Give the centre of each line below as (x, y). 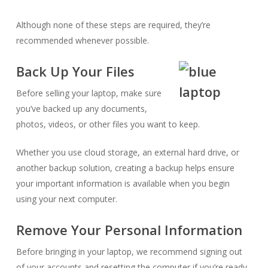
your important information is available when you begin (123, 183)
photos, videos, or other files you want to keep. (108, 124)
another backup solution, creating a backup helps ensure (125, 168)
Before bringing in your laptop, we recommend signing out (129, 252)
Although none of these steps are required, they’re (113, 25)
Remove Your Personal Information (129, 230)
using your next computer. (66, 199)
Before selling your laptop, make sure (89, 93)
